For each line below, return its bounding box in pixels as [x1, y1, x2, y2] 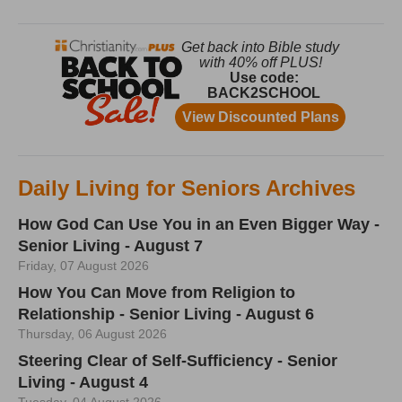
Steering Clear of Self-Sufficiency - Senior [18, 351, 337, 370]
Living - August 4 [18, 372, 148, 391]
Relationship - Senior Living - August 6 [18, 304, 314, 323]
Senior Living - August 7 [18, 236, 203, 255]
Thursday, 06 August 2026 [18, 326, 167, 341]
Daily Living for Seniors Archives [18, 175, 355, 200]
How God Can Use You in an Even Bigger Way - [18, 214, 380, 233]
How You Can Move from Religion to [18, 283, 295, 301]
